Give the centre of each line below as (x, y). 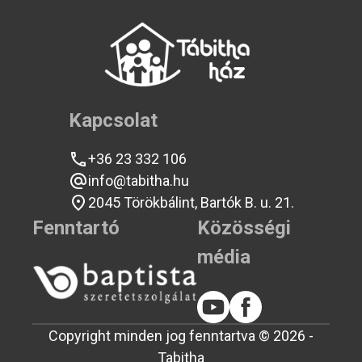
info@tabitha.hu (138, 181)
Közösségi (244, 228)
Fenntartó (76, 228)
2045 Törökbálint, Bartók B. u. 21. (191, 203)
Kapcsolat (113, 121)
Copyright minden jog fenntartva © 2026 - (181, 336)
